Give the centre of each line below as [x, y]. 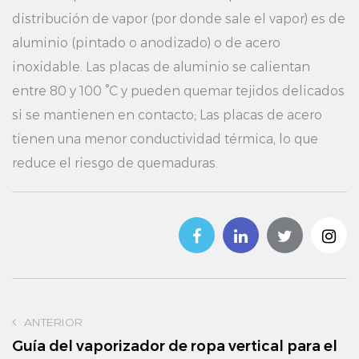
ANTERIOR [53, 322]
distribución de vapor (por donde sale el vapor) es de [179, 19]
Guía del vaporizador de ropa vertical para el [175, 346]
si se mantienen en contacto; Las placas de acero [167, 115]
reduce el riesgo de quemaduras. [115, 163]
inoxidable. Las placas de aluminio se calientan [161, 67]
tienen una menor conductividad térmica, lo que [165, 139]
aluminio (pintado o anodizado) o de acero [146, 43]
